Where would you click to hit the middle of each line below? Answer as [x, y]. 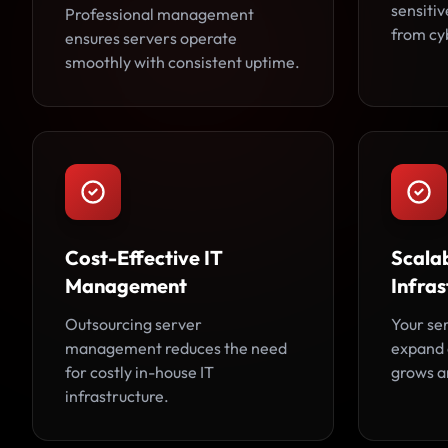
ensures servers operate [151, 38]
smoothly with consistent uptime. [182, 62]
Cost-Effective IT [144, 257]
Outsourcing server [133, 324]
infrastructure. [117, 396]
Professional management [159, 14]
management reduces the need [176, 348]
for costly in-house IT [139, 372]
